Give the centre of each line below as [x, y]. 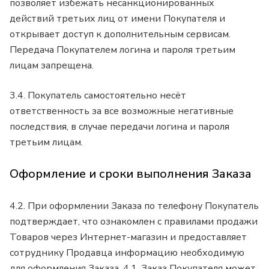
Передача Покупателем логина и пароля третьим [122, 50]
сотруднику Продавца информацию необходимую [127, 252]
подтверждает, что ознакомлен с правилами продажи [134, 221]
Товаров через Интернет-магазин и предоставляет [128, 237]
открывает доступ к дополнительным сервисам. [120, 34]
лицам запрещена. [53, 65]
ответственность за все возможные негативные [122, 111]
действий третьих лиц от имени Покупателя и [117, 18]
